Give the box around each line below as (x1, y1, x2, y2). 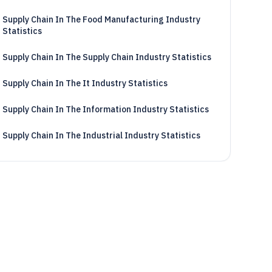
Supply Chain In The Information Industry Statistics (2, 104, 209, 115)
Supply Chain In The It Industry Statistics (2, 78, 168, 89)
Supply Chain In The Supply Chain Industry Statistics (2, 52, 211, 63)
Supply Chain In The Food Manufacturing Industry (2, 14, 200, 25)
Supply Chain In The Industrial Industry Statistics (2, 130, 200, 141)
